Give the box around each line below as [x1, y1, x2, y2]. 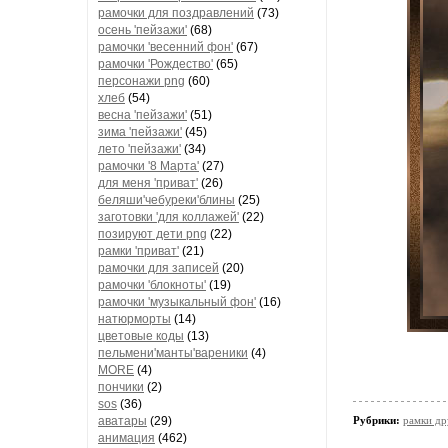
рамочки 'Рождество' [98, 57, 213, 71]
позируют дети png [98, 227, 207, 241]
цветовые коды [98, 329, 184, 343]
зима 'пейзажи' [98, 125, 182, 139]
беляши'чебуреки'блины [98, 193, 235, 207]
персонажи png [98, 74, 185, 88]
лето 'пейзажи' [98, 142, 181, 156]
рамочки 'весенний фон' [98, 40, 233, 54]
